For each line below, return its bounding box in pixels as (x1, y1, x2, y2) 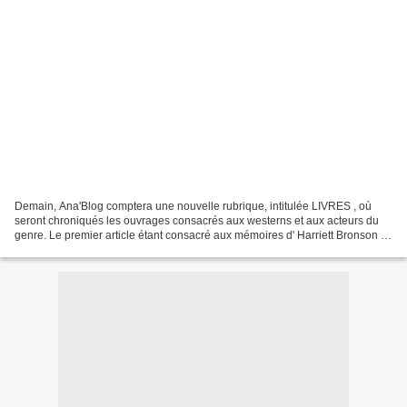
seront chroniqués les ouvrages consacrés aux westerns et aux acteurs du (15, 213, 379, 227)
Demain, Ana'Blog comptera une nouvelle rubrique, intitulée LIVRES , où (15, 199, 372, 213)
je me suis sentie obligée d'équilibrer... (15, 243, 203, 256)
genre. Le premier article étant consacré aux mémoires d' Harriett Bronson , (15, 228, 383, 242)
